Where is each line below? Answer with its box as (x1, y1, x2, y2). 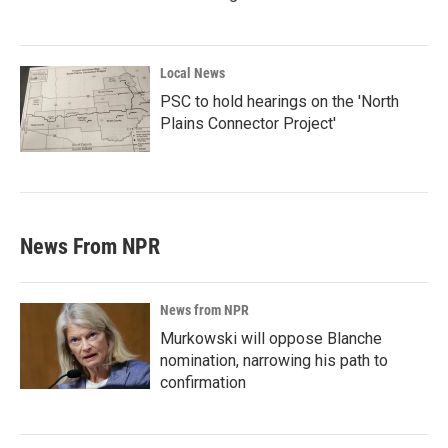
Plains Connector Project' (160, 114, 336, 133)
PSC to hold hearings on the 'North (160, 92, 399, 111)
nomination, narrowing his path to (160, 351, 388, 370)
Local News (160, 65, 225, 81)
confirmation (160, 373, 246, 392)
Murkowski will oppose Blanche (160, 329, 382, 348)
